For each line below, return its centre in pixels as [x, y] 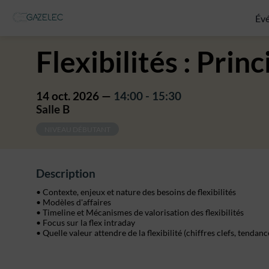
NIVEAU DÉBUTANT [77, 129]
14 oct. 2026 [68, 96]
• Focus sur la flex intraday [86, 223]
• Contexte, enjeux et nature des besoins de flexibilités [136, 192]
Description [66, 174]
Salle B [53, 110]
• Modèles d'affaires [74, 202]
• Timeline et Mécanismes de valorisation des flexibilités [140, 213]
